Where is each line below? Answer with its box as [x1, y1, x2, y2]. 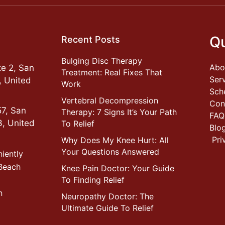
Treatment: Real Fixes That [61, 67, 162, 78]
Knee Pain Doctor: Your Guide [61, 163, 174, 174]
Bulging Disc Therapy [61, 56, 142, 66]
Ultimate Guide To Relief [61, 203, 154, 213]
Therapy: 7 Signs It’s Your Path [61, 107, 177, 118]
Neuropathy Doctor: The [61, 191, 154, 202]
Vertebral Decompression [61, 95, 158, 106]
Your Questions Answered [61, 147, 159, 157]
